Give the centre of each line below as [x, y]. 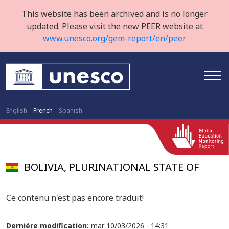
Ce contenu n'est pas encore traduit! [75, 198]
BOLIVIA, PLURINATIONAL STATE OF [112, 167]
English [17, 111]
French [43, 111]
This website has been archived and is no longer [114, 14]
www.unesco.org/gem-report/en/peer [114, 38]
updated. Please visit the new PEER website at [114, 26]
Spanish [71, 111]
